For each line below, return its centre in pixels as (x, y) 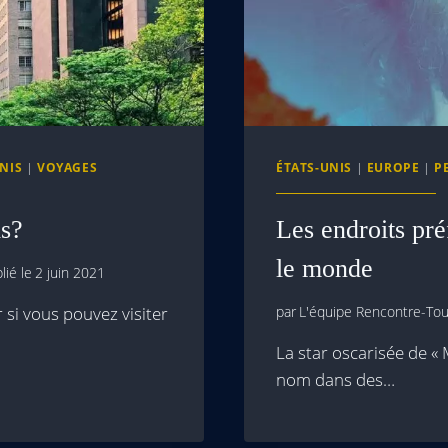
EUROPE (393, 166)
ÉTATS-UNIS (314, 166)
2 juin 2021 (70, 273)
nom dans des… (335, 380)
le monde (324, 268)
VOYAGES (67, 166)
